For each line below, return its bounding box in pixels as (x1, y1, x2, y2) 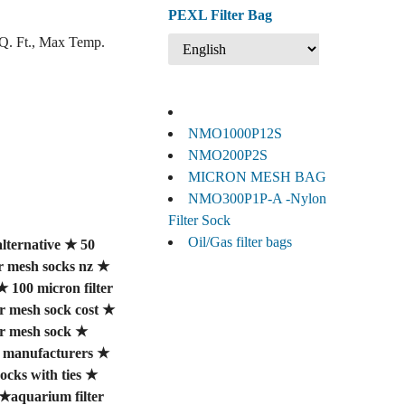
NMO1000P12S (188, 126, 283, 142)
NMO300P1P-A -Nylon (188, 191, 327, 207)
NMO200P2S (188, 147, 268, 164)
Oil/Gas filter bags (188, 234, 293, 250)
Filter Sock (168, 212, 231, 229)
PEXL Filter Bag (168, 7, 273, 24)
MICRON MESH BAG (188, 169, 327, 185)
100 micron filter (11, 279, 113, 296)
